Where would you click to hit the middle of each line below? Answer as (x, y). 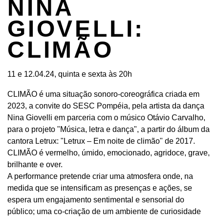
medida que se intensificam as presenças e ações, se (100, 188)
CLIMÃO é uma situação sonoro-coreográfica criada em (103, 94)
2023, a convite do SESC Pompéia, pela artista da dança (106, 106)
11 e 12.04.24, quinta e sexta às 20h (70, 74)
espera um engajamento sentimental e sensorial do (96, 200)
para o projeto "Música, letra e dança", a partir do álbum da (109, 129)
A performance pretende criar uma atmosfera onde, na (100, 176)
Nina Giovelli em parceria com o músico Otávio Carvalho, (106, 118)
